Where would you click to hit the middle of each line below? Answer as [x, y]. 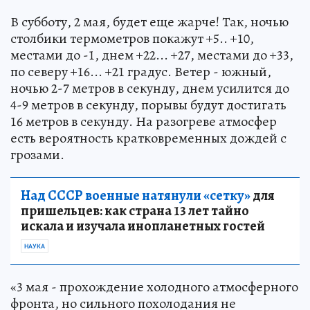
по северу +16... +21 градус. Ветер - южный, [141, 71]
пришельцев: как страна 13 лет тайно [135, 210]
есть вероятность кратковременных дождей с [148, 138]
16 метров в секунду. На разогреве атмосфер [144, 121]
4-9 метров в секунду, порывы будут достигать [148, 104]
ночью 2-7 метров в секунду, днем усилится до [150, 88]
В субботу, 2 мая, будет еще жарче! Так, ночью [149, 21]
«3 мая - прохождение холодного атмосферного [154, 286]
